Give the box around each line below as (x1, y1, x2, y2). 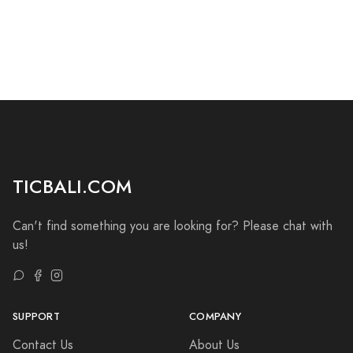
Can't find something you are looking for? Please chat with (13, 217, 333, 235)
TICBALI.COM (13, 173, 132, 200)
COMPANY (189, 310, 241, 324)
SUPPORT (13, 310, 60, 324)
